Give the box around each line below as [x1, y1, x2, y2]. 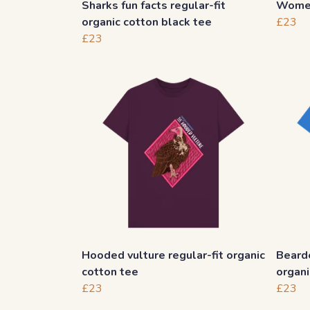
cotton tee [82, 264, 138, 280]
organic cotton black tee [82, 15, 212, 30]
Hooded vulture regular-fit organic [82, 248, 265, 264]
